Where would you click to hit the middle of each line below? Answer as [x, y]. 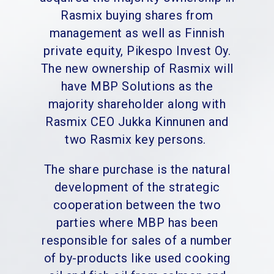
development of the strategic [137, 187]
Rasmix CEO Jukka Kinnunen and [137, 122]
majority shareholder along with [137, 104]
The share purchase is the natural [137, 170]
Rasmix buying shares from [137, 16]
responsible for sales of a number [137, 241]
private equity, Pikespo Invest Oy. [137, 51]
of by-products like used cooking [137, 258]
